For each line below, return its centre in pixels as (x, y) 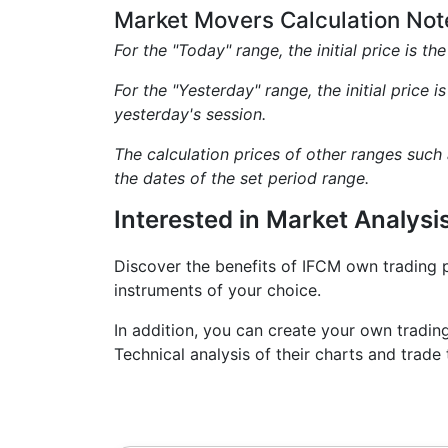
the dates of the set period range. (241, 178)
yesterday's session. (190, 114)
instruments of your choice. (217, 290)
